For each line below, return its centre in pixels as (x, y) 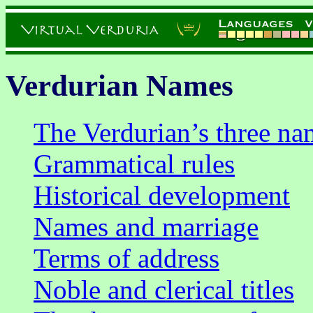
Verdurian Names (119, 85)
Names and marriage (146, 226)
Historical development (162, 195)
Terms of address (126, 258)
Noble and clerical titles (164, 289)
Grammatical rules (134, 163)
